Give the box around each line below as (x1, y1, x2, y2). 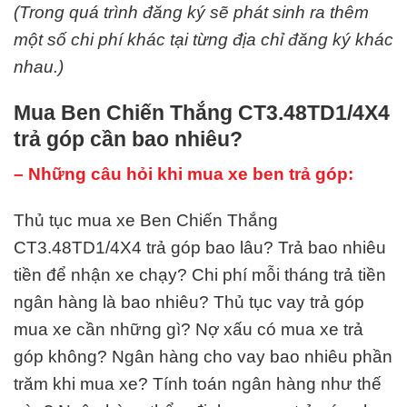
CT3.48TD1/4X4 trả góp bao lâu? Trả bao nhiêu (14, 238, 386, 258)
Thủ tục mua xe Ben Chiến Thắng (14, 211, 278, 231)
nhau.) (14, 56, 64, 76)
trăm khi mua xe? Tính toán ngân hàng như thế (14, 374, 382, 394)
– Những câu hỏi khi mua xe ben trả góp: (14, 164, 353, 184)
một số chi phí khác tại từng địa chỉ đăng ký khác (14, 29, 393, 49)
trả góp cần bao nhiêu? (14, 126, 243, 151)
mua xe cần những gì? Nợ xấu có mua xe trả (14, 320, 363, 340)
